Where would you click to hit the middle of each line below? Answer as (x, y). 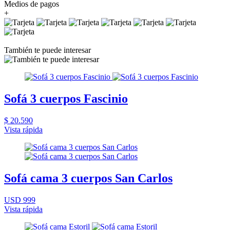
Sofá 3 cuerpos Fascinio (66, 98)
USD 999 (20, 200)
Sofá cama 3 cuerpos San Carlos (88, 178)
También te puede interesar (47, 50)
